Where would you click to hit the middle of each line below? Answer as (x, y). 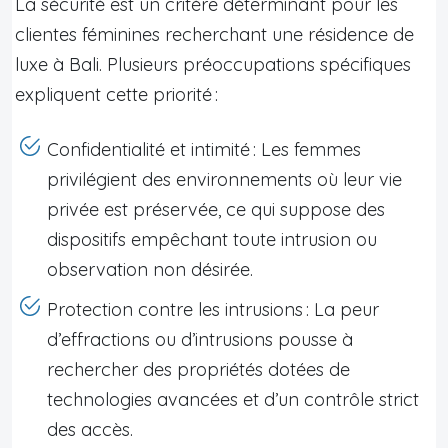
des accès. (90, 429)
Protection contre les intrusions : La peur (213, 309)
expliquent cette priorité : (116, 94)
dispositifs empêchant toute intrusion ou (212, 239)
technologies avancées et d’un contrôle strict (233, 399)
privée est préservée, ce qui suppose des (216, 209)
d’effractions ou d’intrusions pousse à (200, 339)
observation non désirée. (150, 269)
